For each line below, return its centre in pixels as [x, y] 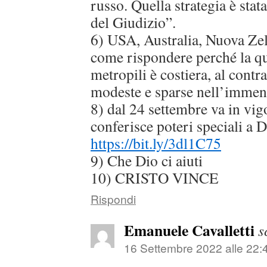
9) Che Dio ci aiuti [147, 160]
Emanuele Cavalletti [189, 230]
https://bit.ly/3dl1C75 [156, 143]
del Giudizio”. [133, 22]
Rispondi [113, 198]
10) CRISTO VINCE [155, 177]
